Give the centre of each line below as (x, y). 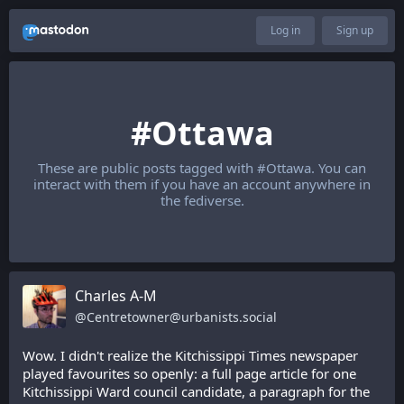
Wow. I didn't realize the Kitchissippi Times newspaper (190, 355)
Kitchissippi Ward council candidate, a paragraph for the (196, 391)
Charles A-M (116, 296)
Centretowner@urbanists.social (182, 317)
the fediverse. (202, 200)
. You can (339, 168)
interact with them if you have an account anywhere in (202, 184)
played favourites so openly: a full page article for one (189, 373)
